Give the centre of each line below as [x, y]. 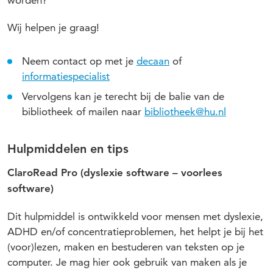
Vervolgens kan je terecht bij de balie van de [123, 96]
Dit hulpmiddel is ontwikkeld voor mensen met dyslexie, [135, 216]
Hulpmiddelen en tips [68, 150]
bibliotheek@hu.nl [185, 112]
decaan [153, 61]
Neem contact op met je [79, 61]
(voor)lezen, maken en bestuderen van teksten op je [126, 246]
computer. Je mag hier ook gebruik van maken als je [127, 262]
